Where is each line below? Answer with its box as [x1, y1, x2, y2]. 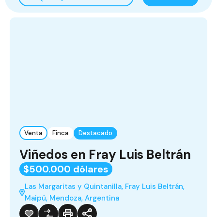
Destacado [78, 129, 112, 138]
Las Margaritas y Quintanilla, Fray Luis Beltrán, [24, 182, 185, 192]
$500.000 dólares [23, 163, 108, 176]
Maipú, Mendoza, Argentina [24, 193, 119, 203]
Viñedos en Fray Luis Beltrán [19, 146, 191, 163]
